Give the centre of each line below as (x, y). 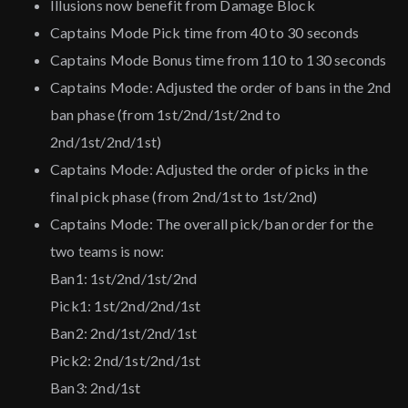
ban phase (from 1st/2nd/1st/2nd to (165, 115)
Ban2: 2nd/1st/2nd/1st (124, 333)
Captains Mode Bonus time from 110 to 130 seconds (219, 60)
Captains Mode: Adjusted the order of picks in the (209, 169)
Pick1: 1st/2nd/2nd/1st (126, 306)
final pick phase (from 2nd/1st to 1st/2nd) (184, 197)
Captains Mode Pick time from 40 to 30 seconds (204, 33)
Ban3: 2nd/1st (96, 388)
